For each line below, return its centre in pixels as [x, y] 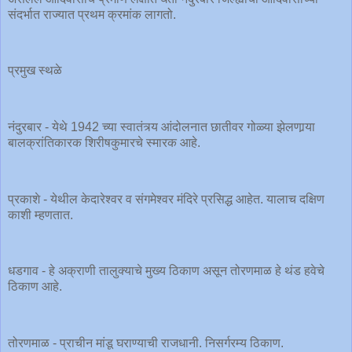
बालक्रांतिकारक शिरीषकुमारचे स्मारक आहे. [106, 143]
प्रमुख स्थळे [35, 71]
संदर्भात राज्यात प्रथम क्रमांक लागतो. [92, 14]
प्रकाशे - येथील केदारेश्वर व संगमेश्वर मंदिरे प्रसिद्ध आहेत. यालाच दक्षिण [166, 199]
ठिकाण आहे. [37, 287]
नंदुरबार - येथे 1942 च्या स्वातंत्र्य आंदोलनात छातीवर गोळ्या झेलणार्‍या [161, 127]
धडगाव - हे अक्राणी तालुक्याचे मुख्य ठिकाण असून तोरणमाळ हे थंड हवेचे [166, 271]
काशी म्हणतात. [42, 214]
